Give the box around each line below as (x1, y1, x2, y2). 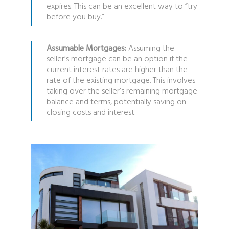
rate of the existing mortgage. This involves (46, 74, 195, 87)
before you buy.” (46, 10, 104, 24)
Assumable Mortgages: (46, 41, 126, 55)
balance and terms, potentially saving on (46, 95, 186, 109)
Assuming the (126, 41, 174, 55)
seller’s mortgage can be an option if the (46, 52, 188, 66)
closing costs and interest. (46, 106, 135, 120)
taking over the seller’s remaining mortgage (46, 84, 197, 98)
